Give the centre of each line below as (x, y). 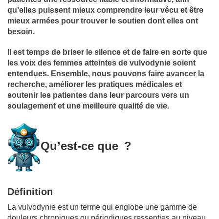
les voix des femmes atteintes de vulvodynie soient (101, 63)
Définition (30, 191)
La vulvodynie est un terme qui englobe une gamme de (102, 207)
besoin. (21, 31)
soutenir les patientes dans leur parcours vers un (98, 95)
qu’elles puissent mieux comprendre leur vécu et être (105, 10)
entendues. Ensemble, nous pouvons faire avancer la (106, 73)
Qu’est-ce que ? (86, 146)
